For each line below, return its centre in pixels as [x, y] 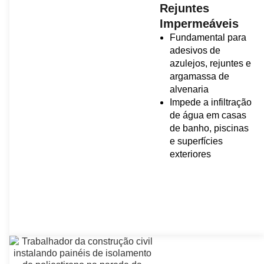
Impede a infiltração [211, 103]
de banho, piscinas [209, 128]
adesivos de [195, 51]
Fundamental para [208, 38]
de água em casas [208, 115]
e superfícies [197, 141]
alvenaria [189, 90]
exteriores [191, 154]
